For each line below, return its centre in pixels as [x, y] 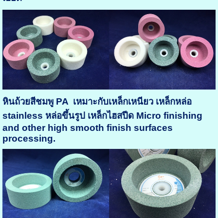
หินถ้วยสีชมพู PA [35, 102]
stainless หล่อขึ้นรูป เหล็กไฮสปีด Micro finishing [102, 116]
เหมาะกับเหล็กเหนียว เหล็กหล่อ [130, 102]
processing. [29, 139]
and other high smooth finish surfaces [87, 128]
